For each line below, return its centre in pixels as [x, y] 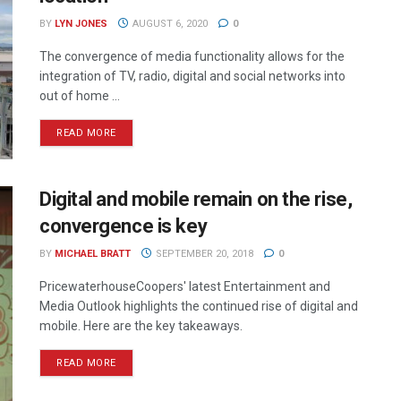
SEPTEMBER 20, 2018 [203, 254]
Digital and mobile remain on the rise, [196, 200]
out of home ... [80, 96]
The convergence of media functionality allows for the [192, 56]
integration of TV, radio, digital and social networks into [192, 76]
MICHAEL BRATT [93, 254]
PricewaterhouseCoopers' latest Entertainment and [185, 287]
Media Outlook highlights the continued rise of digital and [199, 307]
